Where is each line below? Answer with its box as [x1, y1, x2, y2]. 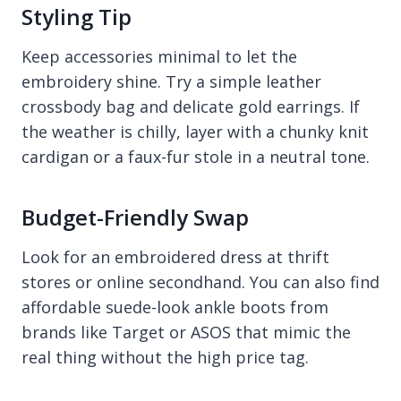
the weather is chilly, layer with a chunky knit [21, 121, 369, 143]
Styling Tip [21, 2, 132, 32]
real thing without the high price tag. [21, 346, 309, 369]
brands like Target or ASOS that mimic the [21, 321, 351, 344]
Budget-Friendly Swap [21, 202, 249, 233]
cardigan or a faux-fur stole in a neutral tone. [21, 146, 370, 168]
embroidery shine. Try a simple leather [21, 71, 321, 93]
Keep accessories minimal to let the [21, 46, 297, 68]
